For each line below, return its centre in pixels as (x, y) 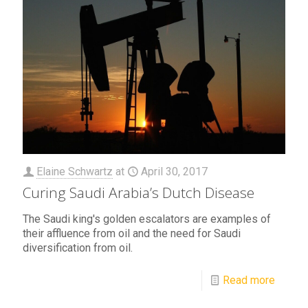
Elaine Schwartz (75, 172)
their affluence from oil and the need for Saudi (132, 234)
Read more (249, 280)
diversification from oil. (78, 248)
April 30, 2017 (174, 172)
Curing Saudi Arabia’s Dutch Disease (139, 193)
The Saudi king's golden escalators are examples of (147, 219)
